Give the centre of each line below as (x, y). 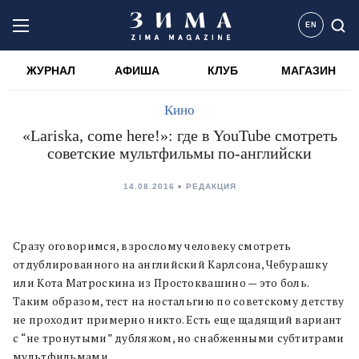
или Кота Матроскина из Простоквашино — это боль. (161, 283)
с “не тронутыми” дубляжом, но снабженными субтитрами (179, 338)
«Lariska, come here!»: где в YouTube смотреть (179, 135)
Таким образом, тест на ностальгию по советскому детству (179, 301)
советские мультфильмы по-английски (179, 153)
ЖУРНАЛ (51, 71)
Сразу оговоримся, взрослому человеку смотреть (152, 246)
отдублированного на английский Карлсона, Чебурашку (170, 264)
